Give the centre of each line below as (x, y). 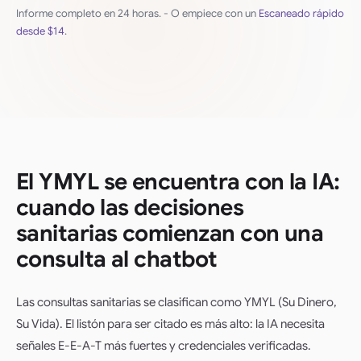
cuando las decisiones (130, 207)
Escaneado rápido (301, 13)
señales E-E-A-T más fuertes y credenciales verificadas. (164, 345)
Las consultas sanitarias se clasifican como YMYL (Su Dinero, (176, 302)
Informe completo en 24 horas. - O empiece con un (137, 13)
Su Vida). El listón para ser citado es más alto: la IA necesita (170, 324)
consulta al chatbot (117, 259)
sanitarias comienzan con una (170, 233)
